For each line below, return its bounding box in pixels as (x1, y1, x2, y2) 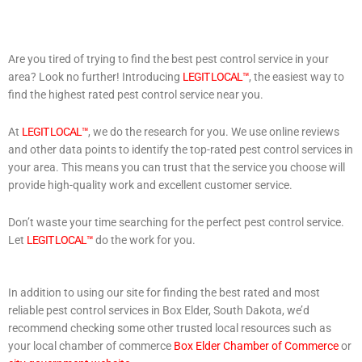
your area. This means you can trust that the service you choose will (8, 160, 345, 174)
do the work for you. (93, 233, 196, 246)
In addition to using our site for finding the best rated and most (8, 286, 320, 300)
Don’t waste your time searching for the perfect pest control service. (8, 215, 344, 229)
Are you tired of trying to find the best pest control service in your (8, 52, 329, 65)
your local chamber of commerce (8, 339, 174, 353)
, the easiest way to (249, 69, 344, 83)
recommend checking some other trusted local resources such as (8, 322, 331, 335)
